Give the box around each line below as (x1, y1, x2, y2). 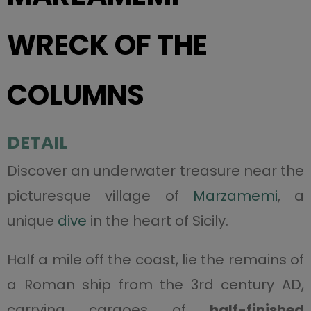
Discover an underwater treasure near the (6, 160, 305, 180)
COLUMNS (6, 75, 144, 115)
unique (6, 210, 58, 230)
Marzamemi (192, 185, 278, 205)
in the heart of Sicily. (86, 210, 228, 230)
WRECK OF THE (6, 25, 208, 65)
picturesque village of (6, 185, 193, 205)
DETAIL (6, 130, 68, 155)
